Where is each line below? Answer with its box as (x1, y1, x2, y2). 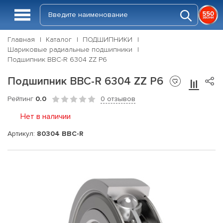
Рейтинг (7, 95, 35, 103)
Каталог (46, 35, 72, 44)
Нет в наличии (20, 111, 71, 121)
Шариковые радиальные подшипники (7, 45, 132, 54)
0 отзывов (101, 95, 135, 103)
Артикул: (7, 129, 37, 138)
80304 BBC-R (37, 129, 83, 138)
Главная (7, 35, 35, 44)
